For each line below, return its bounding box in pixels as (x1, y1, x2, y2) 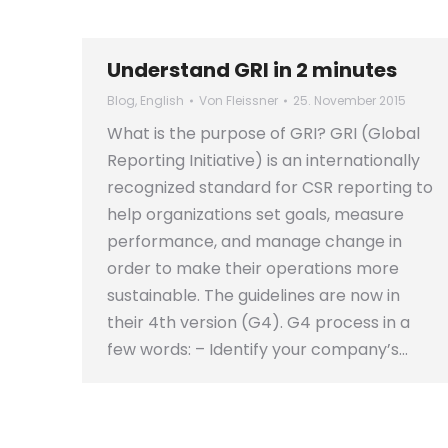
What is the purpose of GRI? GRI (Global (107, 122, 420, 145)
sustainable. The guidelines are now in (107, 284, 400, 307)
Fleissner (226, 92, 278, 109)
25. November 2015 (293, 92, 406, 109)
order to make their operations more (107, 257, 399, 280)
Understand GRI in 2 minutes (107, 56, 397, 84)
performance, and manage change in (107, 230, 402, 253)
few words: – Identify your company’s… (107, 338, 408, 361)
